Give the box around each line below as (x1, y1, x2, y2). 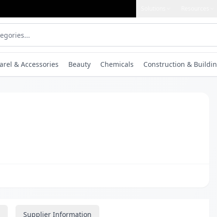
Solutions (141, 4, 166, 13)
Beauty (68, 60, 91, 69)
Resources (181, 4, 209, 13)
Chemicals (100, 60, 134, 69)
